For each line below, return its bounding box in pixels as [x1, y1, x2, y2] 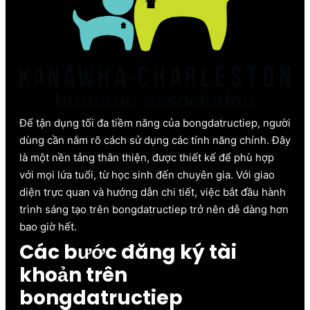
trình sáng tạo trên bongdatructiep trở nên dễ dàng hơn [19, 202, 289, 216]
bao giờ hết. [19, 219, 77, 233]
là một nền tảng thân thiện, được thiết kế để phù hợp [19, 150, 274, 164]
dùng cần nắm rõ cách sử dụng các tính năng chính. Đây [19, 133, 291, 147]
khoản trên [19, 261, 127, 289]
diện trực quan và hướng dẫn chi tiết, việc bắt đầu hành [19, 185, 286, 199]
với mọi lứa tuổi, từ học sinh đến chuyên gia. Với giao [19, 167, 275, 181]
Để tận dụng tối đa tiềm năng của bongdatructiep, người [19, 116, 291, 129]
